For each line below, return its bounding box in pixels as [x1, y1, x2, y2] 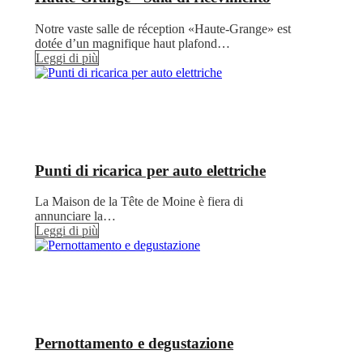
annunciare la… [35, 209, 116, 224]
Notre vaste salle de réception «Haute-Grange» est [35, 22, 291, 36]
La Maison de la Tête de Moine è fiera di [35, 194, 243, 209]
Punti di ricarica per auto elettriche [35, 161, 266, 179]
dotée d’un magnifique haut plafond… [35, 36, 230, 51]
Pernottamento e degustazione [35, 335, 233, 352]
